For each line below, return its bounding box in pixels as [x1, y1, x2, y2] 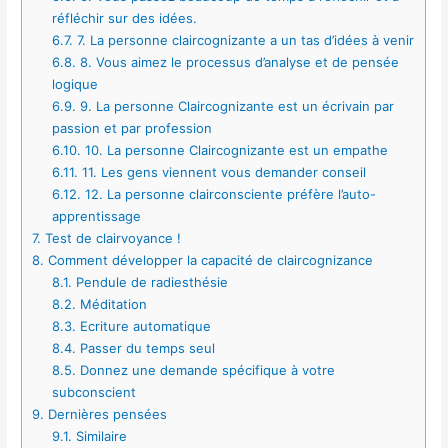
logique [51, 75, 98, 92]
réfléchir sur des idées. [51, 9, 197, 26]
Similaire [71, 427, 127, 444]
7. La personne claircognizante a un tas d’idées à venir [72, 31, 414, 48]
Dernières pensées [44, 405, 168, 422]
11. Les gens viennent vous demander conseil [77, 163, 366, 180]
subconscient [51, 383, 136, 400]
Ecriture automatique [75, 317, 211, 334]
